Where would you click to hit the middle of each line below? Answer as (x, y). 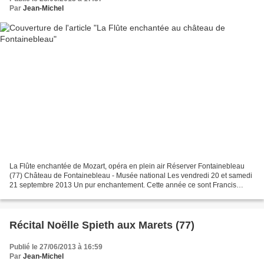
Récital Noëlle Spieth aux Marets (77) (102, 225)
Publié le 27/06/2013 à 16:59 (56, 247)
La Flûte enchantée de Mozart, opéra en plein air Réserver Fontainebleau (127, 166)
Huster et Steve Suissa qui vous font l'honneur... (85, 194)
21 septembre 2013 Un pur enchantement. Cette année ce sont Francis (123, 185)
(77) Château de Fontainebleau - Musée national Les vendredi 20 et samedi (131, 175)
